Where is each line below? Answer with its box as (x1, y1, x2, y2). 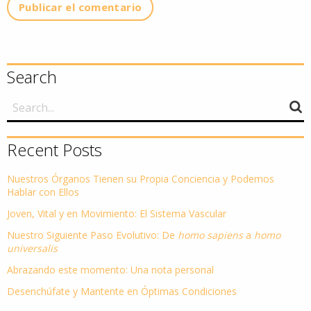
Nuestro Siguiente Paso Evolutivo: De (7, 228, 178, 242)
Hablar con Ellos (7, 185, 79, 199)
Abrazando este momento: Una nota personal (7, 262, 214, 276)
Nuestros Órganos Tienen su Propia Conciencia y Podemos (7, 171, 274, 185)
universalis (7, 241, 58, 255)
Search (7, 65, 57, 88)
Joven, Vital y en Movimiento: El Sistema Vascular (7, 206, 226, 220)
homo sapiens (178, 228, 243, 242)
